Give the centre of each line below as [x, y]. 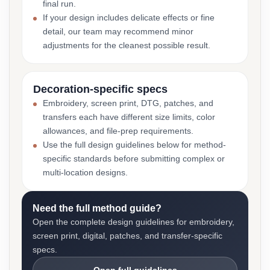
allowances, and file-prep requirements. [118, 131]
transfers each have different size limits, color [129, 117]
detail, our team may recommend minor [118, 31]
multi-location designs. [85, 172]
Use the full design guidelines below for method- [134, 145]
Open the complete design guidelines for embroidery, [133, 222]
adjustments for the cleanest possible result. [127, 45]
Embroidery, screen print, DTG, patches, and [128, 103]
